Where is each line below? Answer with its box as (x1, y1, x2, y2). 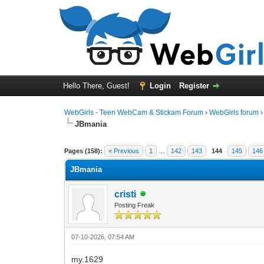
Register (179, 81, 209, 90)
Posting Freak (114, 201, 155, 209)
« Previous (108, 147, 140, 154)
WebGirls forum (209, 108, 259, 117)
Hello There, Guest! (62, 81, 132, 90)
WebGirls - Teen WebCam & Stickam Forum (64, 108, 204, 117)
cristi (114, 189, 137, 199)
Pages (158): (64, 147, 103, 154)
